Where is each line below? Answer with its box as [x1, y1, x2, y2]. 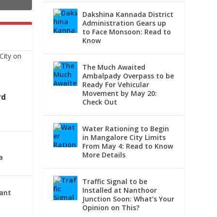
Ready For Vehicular [82, 80, 150, 90]
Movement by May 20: [82, 89, 157, 98]
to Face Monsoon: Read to [82, 27, 171, 37]
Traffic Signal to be [82, 177, 148, 186]
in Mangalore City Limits [82, 133, 166, 142]
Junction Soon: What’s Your [82, 194, 175, 204]
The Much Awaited [82, 62, 146, 72]
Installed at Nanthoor [82, 186, 157, 195]
